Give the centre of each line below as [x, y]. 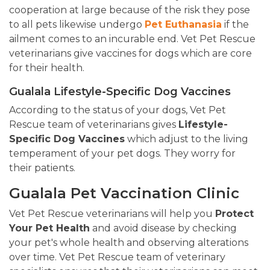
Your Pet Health [49, 228]
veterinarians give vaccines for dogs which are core [130, 54]
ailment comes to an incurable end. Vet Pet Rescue [132, 39]
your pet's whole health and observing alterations [129, 243]
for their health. [47, 68]
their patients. [42, 168]
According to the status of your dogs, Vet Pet [118, 110]
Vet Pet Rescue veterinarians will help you [112, 214]
